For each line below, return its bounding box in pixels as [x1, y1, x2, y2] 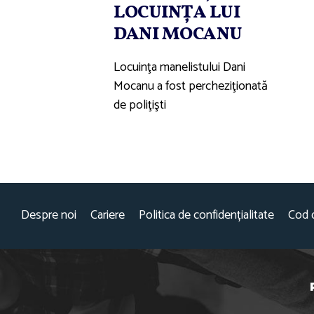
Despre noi [21, 205, 76, 226]
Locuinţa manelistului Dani [114, 56, 245, 78]
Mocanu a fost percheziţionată [114, 75, 268, 97]
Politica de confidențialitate [139, 205, 274, 226]
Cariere [90, 205, 125, 226]
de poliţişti [114, 94, 166, 116]
